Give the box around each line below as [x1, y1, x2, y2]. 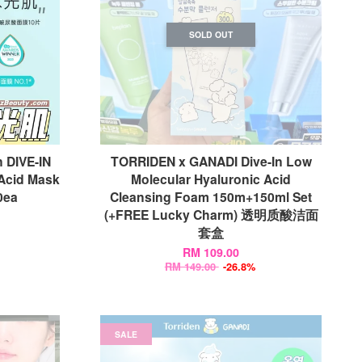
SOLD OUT [189, 27, 234, 40]
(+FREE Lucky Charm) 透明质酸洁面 [103, 205, 318, 224]
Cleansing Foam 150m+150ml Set [110, 187, 313, 206]
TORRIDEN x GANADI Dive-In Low [110, 152, 312, 170]
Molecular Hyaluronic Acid [131, 170, 292, 188]
